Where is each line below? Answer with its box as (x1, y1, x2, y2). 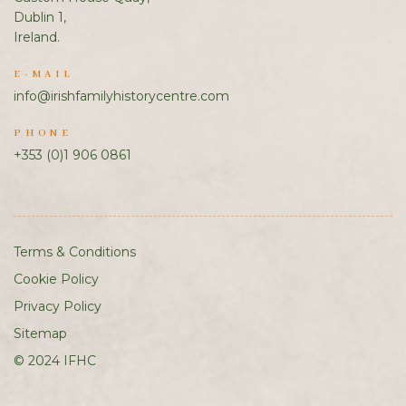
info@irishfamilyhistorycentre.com (14, 88, 229, 105)
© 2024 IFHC (14, 353, 96, 370)
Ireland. (14, 29, 60, 46)
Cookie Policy (14, 271, 99, 288)
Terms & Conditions (14, 244, 136, 261)
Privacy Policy (14, 298, 101, 315)
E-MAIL (14, 68, 74, 82)
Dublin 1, (14, 9, 66, 26)
